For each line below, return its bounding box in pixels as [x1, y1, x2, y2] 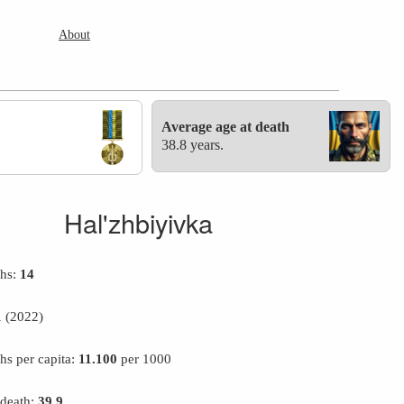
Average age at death [161, 119, 290, 134]
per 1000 [117, 351, 172, 367]
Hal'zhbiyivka [63, 204, 213, 242]
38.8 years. [161, 137, 225, 152]
